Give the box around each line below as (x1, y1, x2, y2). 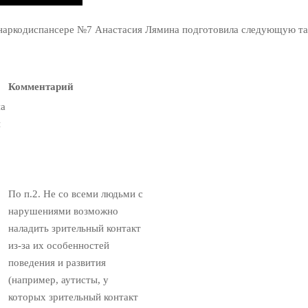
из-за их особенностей (8, 240, 109, 252)
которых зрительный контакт (8, 291, 138, 303)
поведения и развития (8, 257, 106, 269)
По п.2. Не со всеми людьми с (8, 188, 143, 200)
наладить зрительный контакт (8, 223, 141, 234)
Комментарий (8, 81, 74, 93)
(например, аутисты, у (8, 274, 109, 286)
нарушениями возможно (8, 206, 118, 217)
